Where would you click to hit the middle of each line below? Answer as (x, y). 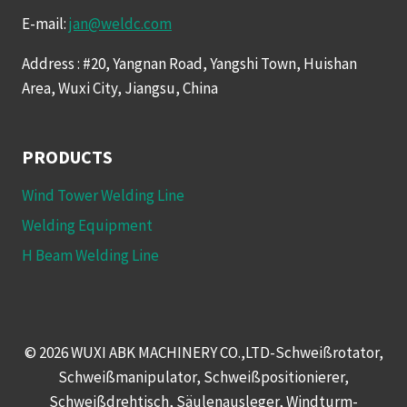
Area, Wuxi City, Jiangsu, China (120, 88)
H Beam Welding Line (90, 256)
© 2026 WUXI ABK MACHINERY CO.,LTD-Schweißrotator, (203, 352)
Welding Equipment (87, 225)
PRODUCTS (67, 156)
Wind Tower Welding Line (103, 195)
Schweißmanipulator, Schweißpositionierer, (203, 377)
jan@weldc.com (120, 23)
